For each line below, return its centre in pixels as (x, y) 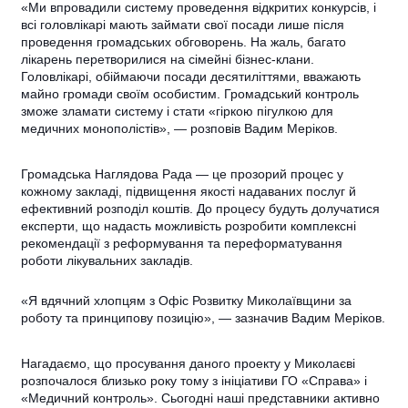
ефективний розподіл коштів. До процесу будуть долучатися (201, 208)
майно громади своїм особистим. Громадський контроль (190, 93)
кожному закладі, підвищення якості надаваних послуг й (189, 191)
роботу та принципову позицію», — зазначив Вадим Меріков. (204, 317)
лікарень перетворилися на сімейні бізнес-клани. (168, 59)
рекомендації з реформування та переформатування (182, 243)
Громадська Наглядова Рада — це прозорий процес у (183, 173)
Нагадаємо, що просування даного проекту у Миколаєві (189, 363)
